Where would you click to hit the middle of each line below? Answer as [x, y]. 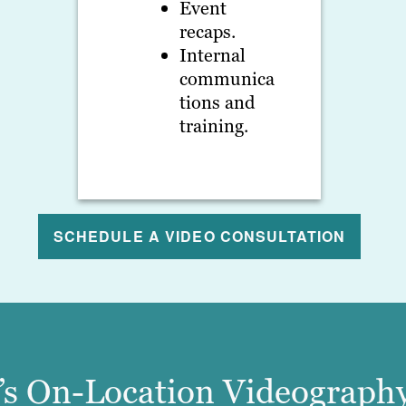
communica [227, 79]
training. [214, 126]
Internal [213, 56]
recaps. [208, 32]
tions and [217, 103]
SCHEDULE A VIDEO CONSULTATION [199, 237]
